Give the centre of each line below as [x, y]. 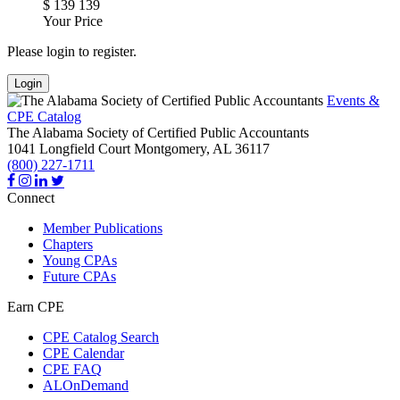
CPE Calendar [83, 354]
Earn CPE [36, 307]
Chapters [68, 245]
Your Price [73, 21]
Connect [31, 198]
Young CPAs [80, 261]
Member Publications [103, 229]
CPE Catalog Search [101, 337]
